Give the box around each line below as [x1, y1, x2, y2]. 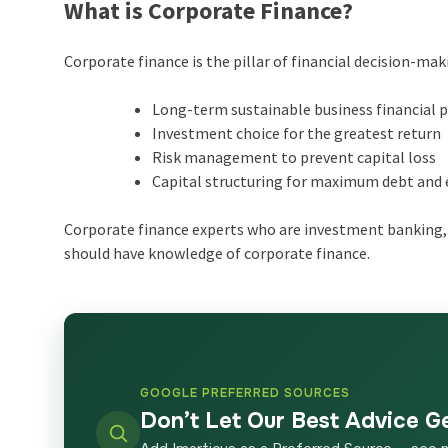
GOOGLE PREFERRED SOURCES [140, 385, 351, 402]
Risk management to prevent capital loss [152, 147, 437, 168]
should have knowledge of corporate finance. [64, 243, 371, 264]
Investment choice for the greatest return [152, 123, 442, 144]
